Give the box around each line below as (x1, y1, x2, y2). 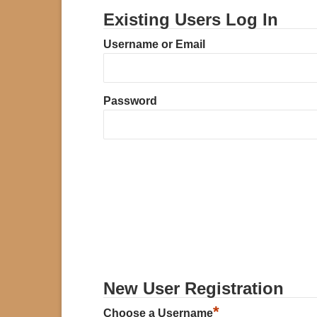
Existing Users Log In (103, 9, 278, 29)
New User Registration (103, 278, 284, 298)
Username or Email (103, 38, 205, 50)
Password (103, 94, 157, 107)
